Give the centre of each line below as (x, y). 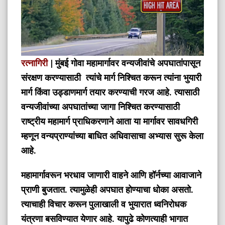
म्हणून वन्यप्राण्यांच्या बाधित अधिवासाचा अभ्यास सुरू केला (113, 136)
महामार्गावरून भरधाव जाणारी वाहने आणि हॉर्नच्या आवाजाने (111, 175)
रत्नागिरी (35, 63)
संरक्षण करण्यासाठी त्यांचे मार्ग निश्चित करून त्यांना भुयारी (111, 78)
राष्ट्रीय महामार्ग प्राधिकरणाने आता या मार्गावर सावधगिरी (110, 122)
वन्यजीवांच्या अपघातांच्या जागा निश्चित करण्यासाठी (101, 107)
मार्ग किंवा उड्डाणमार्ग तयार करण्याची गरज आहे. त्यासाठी (110, 92)
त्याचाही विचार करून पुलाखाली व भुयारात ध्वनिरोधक (104, 204)
